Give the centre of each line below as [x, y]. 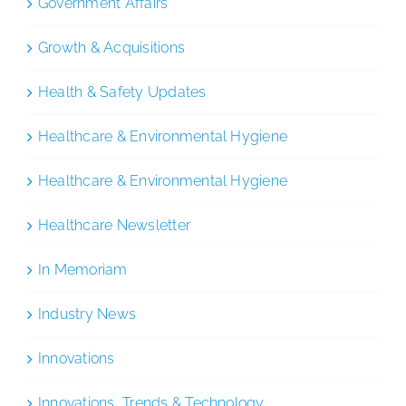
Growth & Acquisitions [112, 47]
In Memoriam [83, 269]
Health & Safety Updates [122, 92]
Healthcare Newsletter [115, 225]
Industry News [87, 314]
